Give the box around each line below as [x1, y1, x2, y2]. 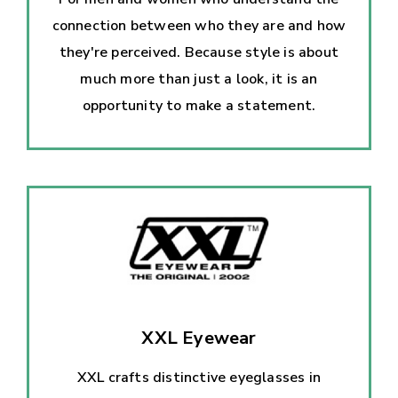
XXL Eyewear [141, 325, 257, 350]
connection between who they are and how [52, 15, 346, 36]
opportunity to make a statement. [82, 95, 316, 115]
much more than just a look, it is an [80, 68, 318, 89]
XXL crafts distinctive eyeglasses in [76, 367, 322, 387]
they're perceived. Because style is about [59, 42, 339, 62]
